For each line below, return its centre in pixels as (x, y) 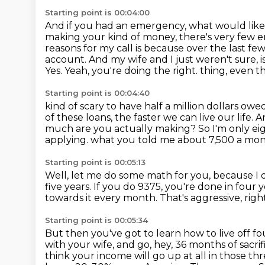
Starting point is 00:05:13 (95, 162)
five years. (69, 187)
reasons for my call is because (116, 48)
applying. (68, 140)
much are (69, 129)
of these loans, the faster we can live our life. (150, 117)
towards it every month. (102, 198)
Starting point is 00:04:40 (97, 93)
